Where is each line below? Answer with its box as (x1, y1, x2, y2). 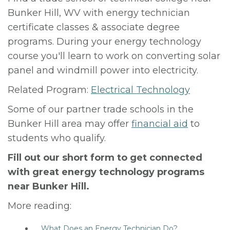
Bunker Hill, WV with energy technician (8, 7, 190, 18)
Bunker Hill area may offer (8, 118, 131, 129)
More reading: (8, 200, 71, 212)
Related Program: (8, 84, 91, 95)
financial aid (131, 118, 188, 129)
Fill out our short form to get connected (8, 152, 202, 163)
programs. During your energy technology (8, 36, 201, 47)
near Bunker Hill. (8, 181, 89, 192)
